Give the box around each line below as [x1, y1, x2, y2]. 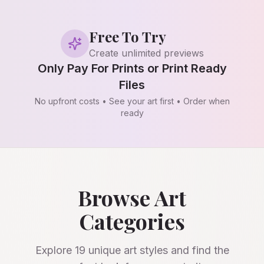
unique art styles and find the [85, 244, 229, 256]
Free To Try [88, 27, 166, 46]
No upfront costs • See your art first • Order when [34, 96, 230, 106]
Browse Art [78, 183, 186, 212]
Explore [35, 244, 75, 256]
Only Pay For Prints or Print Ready [37, 61, 227, 75]
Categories [79, 207, 185, 235]
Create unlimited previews [88, 47, 204, 59]
